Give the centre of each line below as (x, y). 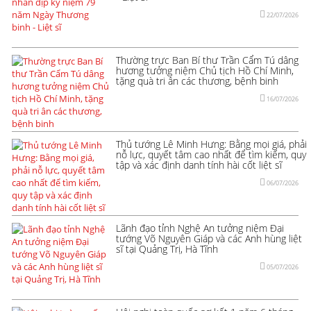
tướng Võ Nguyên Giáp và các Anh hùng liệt (209, 238)
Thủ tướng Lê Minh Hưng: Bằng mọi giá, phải (211, 144)
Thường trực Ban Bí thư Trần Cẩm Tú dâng (207, 60)
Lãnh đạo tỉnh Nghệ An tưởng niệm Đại (200, 228)
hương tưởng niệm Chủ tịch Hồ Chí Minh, (205, 70)
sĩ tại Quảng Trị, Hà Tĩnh (167, 249)
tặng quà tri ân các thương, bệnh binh (197, 81)
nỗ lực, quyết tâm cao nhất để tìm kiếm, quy (211, 154)
